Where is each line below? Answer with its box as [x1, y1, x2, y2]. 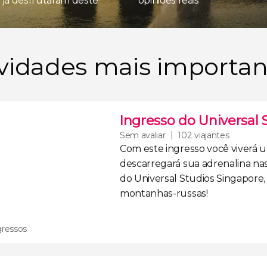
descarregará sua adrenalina [120, 158, 251, 169]
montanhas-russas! [120, 188, 208, 199]
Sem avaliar [120, 129, 166, 141]
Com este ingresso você [120, 143, 231, 154]
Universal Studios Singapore [134, 173, 264, 184]
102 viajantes [178, 130, 229, 141]
